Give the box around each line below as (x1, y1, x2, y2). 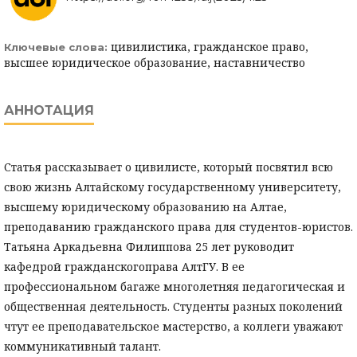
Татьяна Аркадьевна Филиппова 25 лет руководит (4, 239, 294, 254)
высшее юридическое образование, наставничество (4, 55, 305, 70)
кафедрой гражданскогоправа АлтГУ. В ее (4, 259, 245, 274)
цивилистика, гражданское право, (111, 39, 308, 54)
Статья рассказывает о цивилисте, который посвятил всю (4, 159, 333, 175)
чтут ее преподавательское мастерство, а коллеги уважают (4, 319, 343, 334)
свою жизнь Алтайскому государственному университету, (4, 179, 341, 194)
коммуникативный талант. (4, 339, 161, 354)
